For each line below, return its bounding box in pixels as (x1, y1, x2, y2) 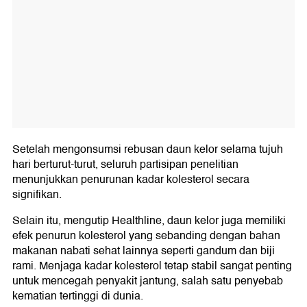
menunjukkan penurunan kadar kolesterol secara (12, 170, 249, 188)
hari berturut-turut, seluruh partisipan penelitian (12, 155, 238, 173)
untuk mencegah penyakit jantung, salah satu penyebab (12, 271, 283, 290)
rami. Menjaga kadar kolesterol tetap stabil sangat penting (12, 256, 292, 275)
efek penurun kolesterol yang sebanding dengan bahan (12, 226, 280, 245)
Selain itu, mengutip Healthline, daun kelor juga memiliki (12, 211, 286, 230)
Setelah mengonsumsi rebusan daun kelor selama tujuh (12, 140, 283, 158)
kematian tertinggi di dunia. (12, 286, 143, 305)
